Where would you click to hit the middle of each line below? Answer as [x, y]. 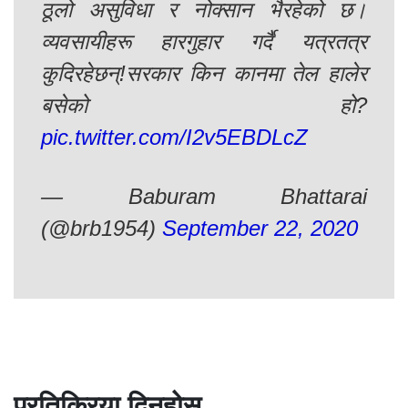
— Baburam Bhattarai [204, 197]
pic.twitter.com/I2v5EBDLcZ [174, 138]
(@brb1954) [102, 229]
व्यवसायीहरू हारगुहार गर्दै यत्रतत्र [204, 42]
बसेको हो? [204, 106]
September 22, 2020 [260, 229]
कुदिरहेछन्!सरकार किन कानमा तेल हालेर [204, 74]
